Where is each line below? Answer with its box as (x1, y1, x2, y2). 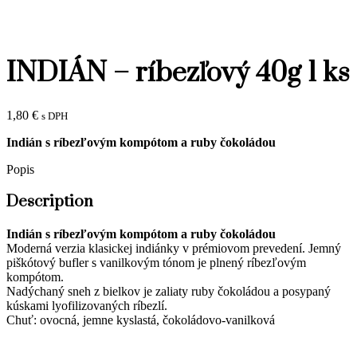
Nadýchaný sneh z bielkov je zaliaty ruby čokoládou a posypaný (6, 284, 331, 298)
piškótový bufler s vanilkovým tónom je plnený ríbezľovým (6, 255, 306, 269)
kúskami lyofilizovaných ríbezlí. (6, 298, 167, 312)
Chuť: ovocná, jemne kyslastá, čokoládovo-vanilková (6, 312, 275, 327)
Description (6, 191, 93, 213)
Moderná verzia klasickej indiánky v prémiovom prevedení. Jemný (6, 241, 341, 255)
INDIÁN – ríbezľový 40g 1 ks (6, 56, 350, 92)
